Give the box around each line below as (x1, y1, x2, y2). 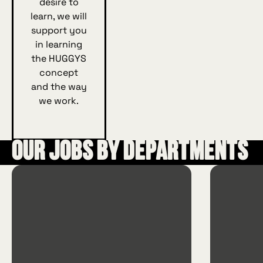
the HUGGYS (31, 52, 87, 65)
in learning (35, 38, 83, 50)
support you (31, 23, 87, 36)
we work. (39, 94, 79, 107)
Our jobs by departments (11, 140, 248, 166)
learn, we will (31, 9, 87, 22)
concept (39, 66, 79, 79)
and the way (31, 80, 87, 93)
